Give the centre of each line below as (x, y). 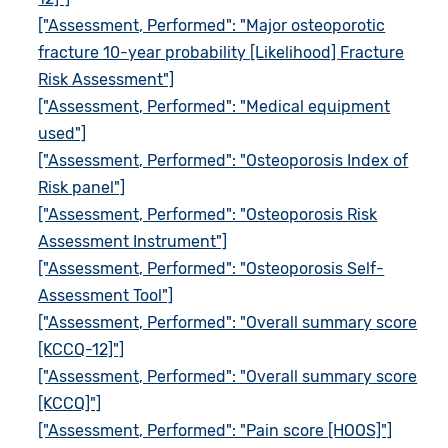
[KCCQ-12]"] (81, 349)
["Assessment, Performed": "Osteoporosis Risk (208, 214)
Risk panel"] (82, 187)
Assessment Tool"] (106, 295)
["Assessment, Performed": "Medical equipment (214, 106)
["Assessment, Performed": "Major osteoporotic (212, 25)
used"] (62, 133)
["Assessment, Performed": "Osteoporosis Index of (223, 160)
